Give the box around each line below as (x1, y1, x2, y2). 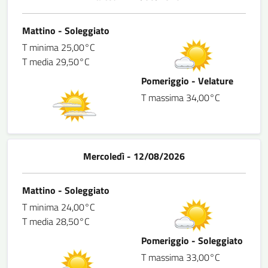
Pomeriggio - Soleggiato (141, 233, 243, 248)
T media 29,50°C (22, 54, 90, 69)
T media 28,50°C (22, 214, 90, 229)
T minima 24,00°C (22, 200, 95, 214)
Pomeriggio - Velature (141, 74, 233, 88)
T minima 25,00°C (22, 40, 95, 54)
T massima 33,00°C (141, 250, 220, 264)
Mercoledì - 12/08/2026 (83, 149, 185, 163)
